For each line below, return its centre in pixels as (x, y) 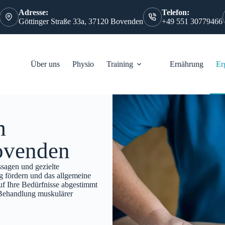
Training (120, 64)
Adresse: (33, 12)
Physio (83, 64)
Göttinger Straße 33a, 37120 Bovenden (81, 21)
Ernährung (187, 64)
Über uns (45, 64)
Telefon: (176, 12)
